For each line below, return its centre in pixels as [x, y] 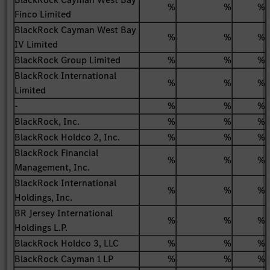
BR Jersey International [64, 213]
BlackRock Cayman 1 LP [64, 259]
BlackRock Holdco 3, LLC [67, 243]
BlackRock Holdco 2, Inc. [67, 137]
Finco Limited [43, 14]
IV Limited [36, 44]
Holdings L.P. [41, 227]
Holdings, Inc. [44, 197]
